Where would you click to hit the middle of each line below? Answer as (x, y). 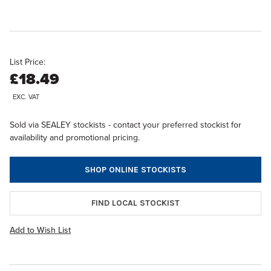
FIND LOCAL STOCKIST (135, 203)
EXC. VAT (26, 97)
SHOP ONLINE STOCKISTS (135, 169)
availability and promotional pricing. (75, 138)
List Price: (28, 62)
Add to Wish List (40, 230)
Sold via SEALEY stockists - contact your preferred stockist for (126, 125)
